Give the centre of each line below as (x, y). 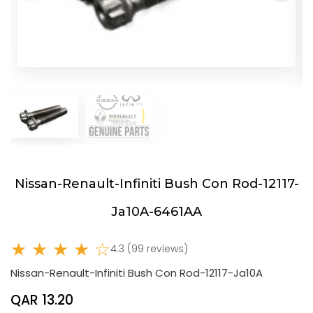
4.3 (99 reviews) (149, 249)
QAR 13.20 (42, 300)
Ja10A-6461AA (156, 212)
